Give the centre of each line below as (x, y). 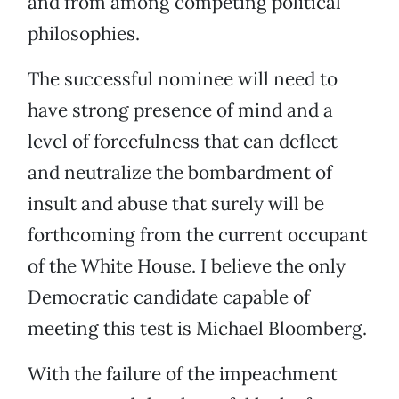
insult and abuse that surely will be (176, 204)
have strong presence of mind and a (180, 110)
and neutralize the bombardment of (180, 173)
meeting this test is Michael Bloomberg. (197, 329)
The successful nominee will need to (183, 79)
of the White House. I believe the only (187, 266)
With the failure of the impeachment (183, 374)
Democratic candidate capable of (169, 297)
